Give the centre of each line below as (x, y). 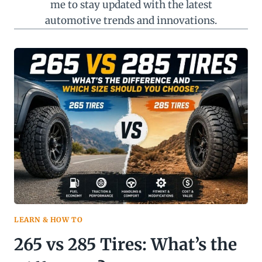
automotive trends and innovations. (131, 20)
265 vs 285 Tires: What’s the (125, 244)
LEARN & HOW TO (49, 219)
